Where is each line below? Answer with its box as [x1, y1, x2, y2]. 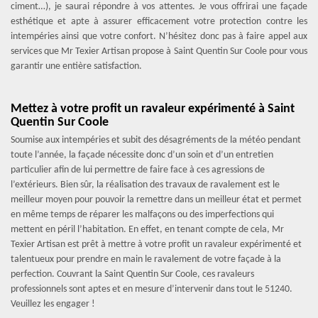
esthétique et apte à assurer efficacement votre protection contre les [11, 16, 307, 27]
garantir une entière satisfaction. [11, 61, 142, 72]
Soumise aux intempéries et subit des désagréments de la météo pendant [11, 135, 301, 146]
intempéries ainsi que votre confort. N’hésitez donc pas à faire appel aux [11, 31, 307, 42]
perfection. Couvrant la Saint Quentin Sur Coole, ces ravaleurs [11, 269, 254, 280]
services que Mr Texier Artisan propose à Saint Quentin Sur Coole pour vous [11, 46, 307, 57]
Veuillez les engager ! [11, 299, 95, 309]
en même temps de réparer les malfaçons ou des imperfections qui [11, 209, 274, 220]
